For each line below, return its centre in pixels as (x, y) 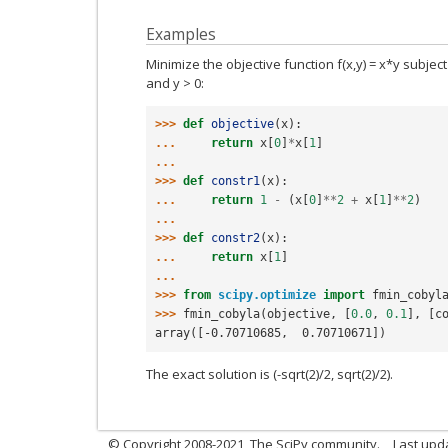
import (344, 294)
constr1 (235, 180)
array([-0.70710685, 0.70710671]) (270, 332)
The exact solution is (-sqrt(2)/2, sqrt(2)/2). (269, 373)
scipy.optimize (267, 294)
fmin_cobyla (221, 313)
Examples (181, 34)
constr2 (235, 237)
